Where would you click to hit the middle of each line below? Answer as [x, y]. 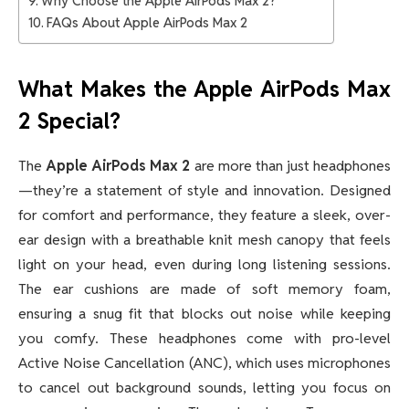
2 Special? [69, 121]
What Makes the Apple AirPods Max [204, 89]
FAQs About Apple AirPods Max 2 [147, 23]
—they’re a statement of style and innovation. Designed [204, 191]
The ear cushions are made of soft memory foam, [204, 289]
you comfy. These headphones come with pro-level [204, 339]
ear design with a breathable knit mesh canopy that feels [204, 240]
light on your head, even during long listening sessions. [204, 265]
